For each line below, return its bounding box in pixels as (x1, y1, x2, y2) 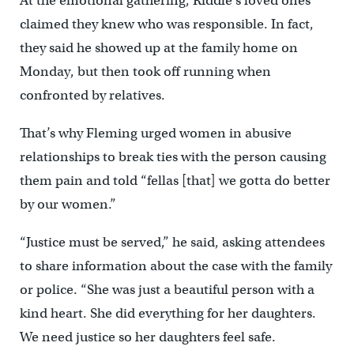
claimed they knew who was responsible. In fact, (19, 16, 314, 33)
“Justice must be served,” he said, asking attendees (19, 234, 325, 251)
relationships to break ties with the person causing (19, 149, 326, 166)
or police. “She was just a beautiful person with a (19, 281, 314, 299)
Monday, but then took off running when (19, 63, 271, 81)
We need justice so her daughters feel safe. (19, 329, 276, 346)
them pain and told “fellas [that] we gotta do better (19, 172, 330, 190)
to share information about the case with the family (19, 258, 332, 275)
